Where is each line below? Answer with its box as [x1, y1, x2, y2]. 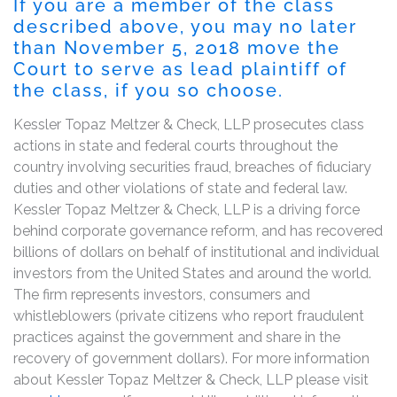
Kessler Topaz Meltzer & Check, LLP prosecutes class [13, 115, 364, 133]
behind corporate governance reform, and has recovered [13, 222, 383, 239]
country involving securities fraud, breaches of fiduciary [13, 158, 371, 175]
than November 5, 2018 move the [13, 36, 340, 58]
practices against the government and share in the [13, 328, 340, 346]
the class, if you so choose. [13, 79, 284, 101]
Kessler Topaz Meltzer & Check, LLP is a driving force [13, 200, 360, 218]
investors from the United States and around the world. [13, 264, 371, 282]
